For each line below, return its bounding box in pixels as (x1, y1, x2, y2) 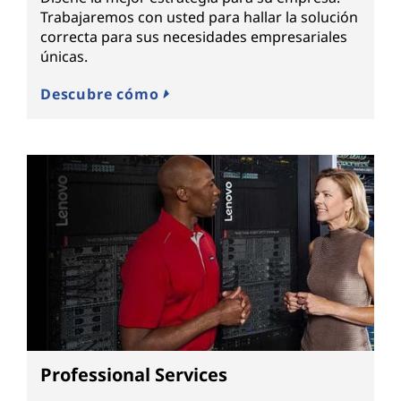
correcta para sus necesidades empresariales (40, 27, 347, 47)
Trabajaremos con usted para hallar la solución (40, 7, 358, 28)
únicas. (40, 47, 88, 67)
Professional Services (40, 362, 227, 387)
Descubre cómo (40, 84, 164, 105)
